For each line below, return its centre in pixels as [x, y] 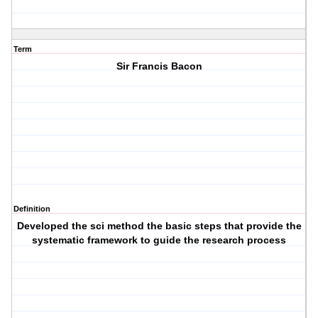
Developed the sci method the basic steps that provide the [159, 226]
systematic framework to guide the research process [159, 240]
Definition [32, 209]
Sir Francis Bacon [159, 66]
